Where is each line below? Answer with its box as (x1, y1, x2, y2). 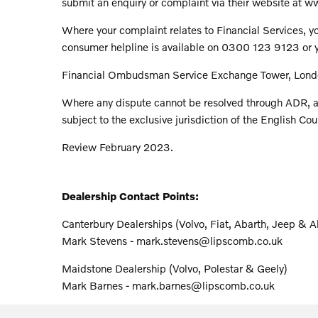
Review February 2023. (62, 140, 173, 153)
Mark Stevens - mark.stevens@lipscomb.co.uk (62, 234, 283, 247)
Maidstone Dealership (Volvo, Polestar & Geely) (62, 261, 287, 275)
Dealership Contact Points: (62, 189, 199, 202)
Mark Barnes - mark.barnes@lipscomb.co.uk (62, 278, 275, 292)
